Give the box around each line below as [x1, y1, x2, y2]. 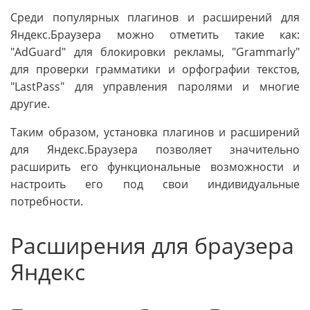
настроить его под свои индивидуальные [10, 176, 300, 192]
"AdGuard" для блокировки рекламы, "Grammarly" [10, 44, 300, 60]
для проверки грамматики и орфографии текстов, [10, 62, 300, 77]
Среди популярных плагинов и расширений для [10, 10, 300, 26]
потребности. [10, 194, 83, 210]
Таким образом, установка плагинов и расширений [10, 125, 300, 140]
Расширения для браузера [10, 230, 294, 261]
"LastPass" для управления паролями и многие [10, 79, 300, 95]
